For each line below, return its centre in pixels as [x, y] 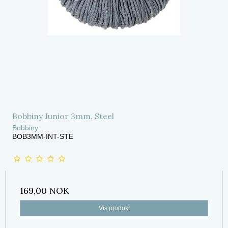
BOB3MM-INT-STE [43, 136]
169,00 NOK [45, 190]
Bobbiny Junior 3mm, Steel [63, 116]
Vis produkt [114, 208]
